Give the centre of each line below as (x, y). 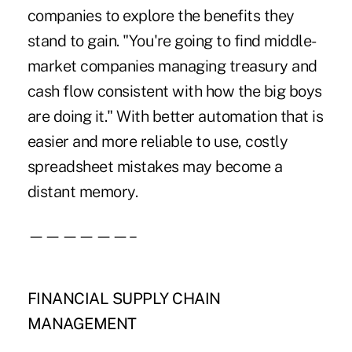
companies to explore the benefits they (161, 16)
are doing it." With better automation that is (175, 117)
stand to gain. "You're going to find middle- (172, 41)
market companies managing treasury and (172, 66)
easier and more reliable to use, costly (158, 142)
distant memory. (82, 192)
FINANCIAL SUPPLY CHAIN (124, 299)
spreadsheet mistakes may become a (155, 167)
